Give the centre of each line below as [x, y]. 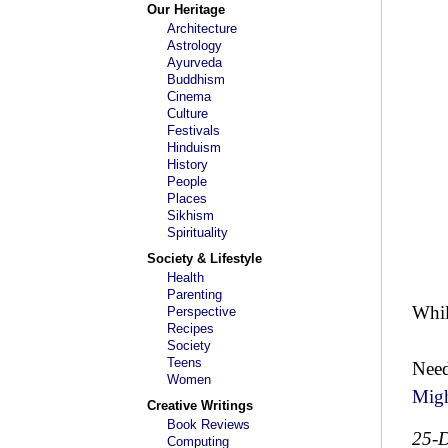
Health [185, 277]
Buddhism [196, 79]
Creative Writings [200, 405]
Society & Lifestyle [204, 258]
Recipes [190, 328]
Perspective [201, 311]
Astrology [194, 45]
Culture [187, 113]
